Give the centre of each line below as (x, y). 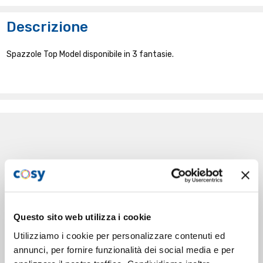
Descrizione (48, 27)
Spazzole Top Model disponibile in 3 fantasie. (90, 54)
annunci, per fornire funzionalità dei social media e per (124, 249)
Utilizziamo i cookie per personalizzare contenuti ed (119, 235)
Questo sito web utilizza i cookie (82, 217)
